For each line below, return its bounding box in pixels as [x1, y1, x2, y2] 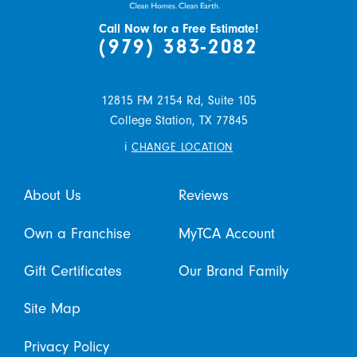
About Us [23, 186, 81, 205]
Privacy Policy [23, 337, 109, 355]
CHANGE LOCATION [131, 140, 233, 153]
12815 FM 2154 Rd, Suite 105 [100, 92, 257, 108]
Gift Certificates [23, 262, 122, 280]
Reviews [178, 186, 229, 205]
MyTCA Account [178, 224, 275, 242]
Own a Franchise [23, 224, 131, 242]
